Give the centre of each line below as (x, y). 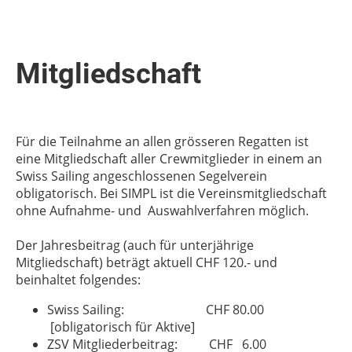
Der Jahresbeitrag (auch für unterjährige (135, 246)
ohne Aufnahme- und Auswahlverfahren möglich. (162, 211)
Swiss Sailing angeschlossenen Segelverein (141, 176)
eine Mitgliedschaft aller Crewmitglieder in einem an (169, 159)
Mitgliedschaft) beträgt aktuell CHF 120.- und (147, 263)
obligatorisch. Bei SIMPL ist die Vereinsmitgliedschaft (171, 194)
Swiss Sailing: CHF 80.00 (157, 310)
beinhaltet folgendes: (78, 280)
